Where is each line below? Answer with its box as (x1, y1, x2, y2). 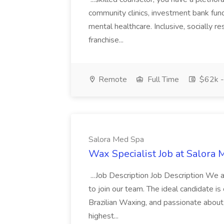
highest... (88, 210, 120, 221)
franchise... (88, 34, 125, 45)
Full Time (145, 74, 179, 85)
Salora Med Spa (88, 134, 144, 145)
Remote (96, 74, 127, 85)
